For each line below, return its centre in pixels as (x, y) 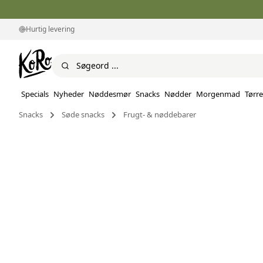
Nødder (178, 94)
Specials (35, 94)
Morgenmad (218, 94)
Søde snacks (83, 115)
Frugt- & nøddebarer (160, 115)
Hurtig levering (50, 29)
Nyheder (69, 94)
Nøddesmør (110, 94)
